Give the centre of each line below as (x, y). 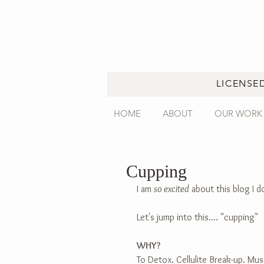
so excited (171, 189)
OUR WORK (238, 113)
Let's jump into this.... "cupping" (197, 217)
